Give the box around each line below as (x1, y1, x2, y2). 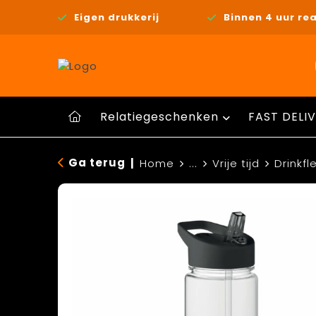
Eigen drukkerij (73, 10, 159, 24)
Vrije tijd (212, 156, 260, 171)
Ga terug (68, 155, 126, 170)
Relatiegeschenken (99, 109, 219, 125)
